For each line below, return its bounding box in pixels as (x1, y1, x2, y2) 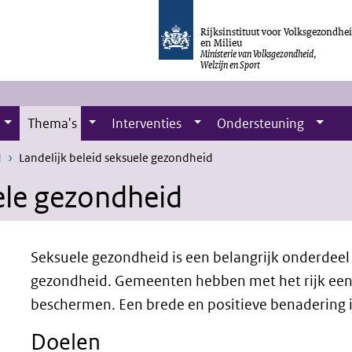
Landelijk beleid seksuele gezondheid (19, 150, 213, 165)
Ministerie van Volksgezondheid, (200, 46, 317, 60)
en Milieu (200, 35, 243, 49)
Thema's (27, 115, 77, 132)
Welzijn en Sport (200, 57, 261, 71)
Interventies (112, 115, 182, 132)
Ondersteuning (217, 115, 305, 132)
